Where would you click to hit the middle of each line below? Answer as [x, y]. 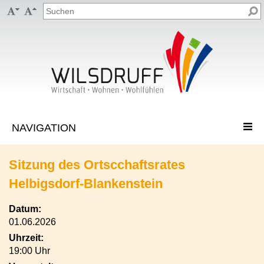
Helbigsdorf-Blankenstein [86, 184]
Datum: [25, 209]
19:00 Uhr [29, 251]
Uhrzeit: [26, 238]
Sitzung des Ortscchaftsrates [97, 165]
